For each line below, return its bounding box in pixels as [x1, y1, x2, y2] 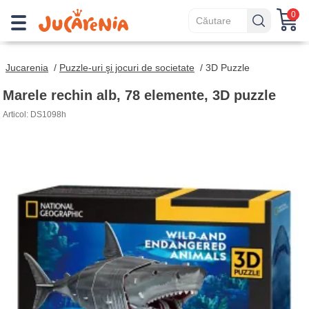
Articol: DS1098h [3, 110, 66, 119]
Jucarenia [6, 62, 48, 73]
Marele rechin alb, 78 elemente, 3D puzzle [3, 88, 276, 103]
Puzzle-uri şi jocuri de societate [59, 62, 195, 73]
